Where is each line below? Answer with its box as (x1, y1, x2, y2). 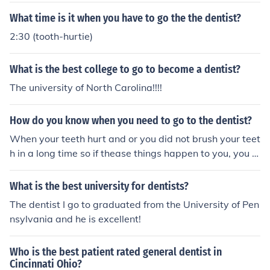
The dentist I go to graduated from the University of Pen (10, 198, 259, 210)
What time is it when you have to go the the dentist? (10, 11, 241, 25)
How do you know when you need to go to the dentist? (10, 114, 252, 127)
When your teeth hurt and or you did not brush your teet (10, 133, 260, 145)
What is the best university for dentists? (10, 180, 189, 193)
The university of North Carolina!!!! (10, 81, 162, 93)
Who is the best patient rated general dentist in (10, 245, 222, 259)
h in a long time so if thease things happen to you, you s (10, 147, 257, 159)
